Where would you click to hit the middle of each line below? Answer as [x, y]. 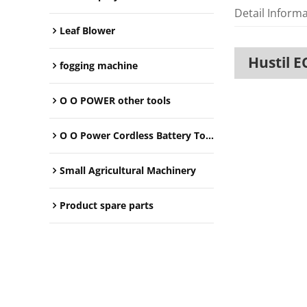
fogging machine [99, 66]
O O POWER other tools [115, 101]
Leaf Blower [87, 31]
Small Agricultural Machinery [128, 171]
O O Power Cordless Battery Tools [133, 136]
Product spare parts [107, 206]
